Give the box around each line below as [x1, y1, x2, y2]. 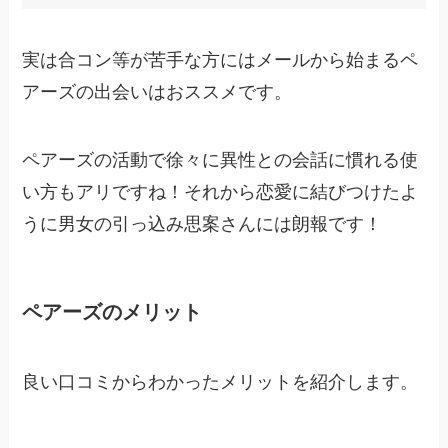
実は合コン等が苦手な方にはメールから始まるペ [22, 50, 419, 71]
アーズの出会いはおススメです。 [22, 82, 293, 103]
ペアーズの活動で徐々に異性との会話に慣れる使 [22, 150, 419, 171]
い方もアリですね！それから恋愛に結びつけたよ [22, 182, 419, 203]
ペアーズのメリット [22, 301, 203, 324]
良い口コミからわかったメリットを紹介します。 [22, 371, 419, 392]
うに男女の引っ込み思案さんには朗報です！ [22, 214, 383, 235]
